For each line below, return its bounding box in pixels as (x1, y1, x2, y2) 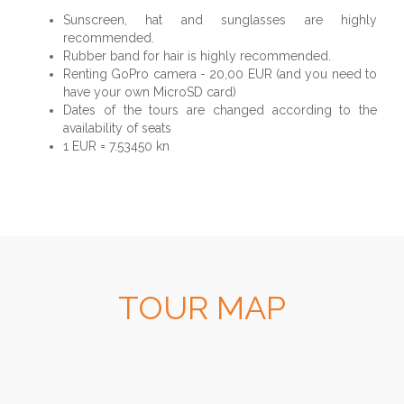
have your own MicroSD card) (63, 85, 236, 100)
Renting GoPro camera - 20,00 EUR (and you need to (63, 67, 377, 82)
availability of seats (63, 121, 171, 136)
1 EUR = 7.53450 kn (63, 139, 170, 154)
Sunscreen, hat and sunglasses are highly (63, 13, 377, 28)
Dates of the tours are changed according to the (63, 103, 377, 118)
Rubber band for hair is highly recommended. (63, 49, 331, 64)
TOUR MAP (118, 289, 286, 327)
